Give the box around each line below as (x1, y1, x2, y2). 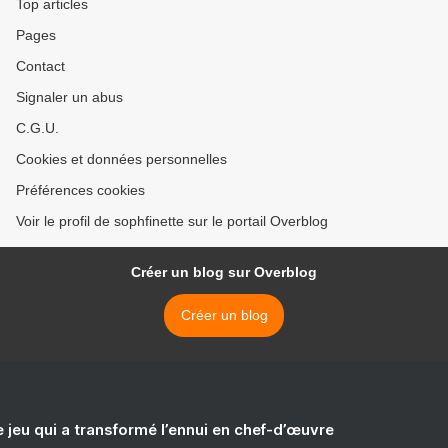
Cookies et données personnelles (16, 151, 227, 167)
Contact (16, 58, 65, 74)
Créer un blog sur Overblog (131, 264, 317, 280)
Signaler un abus (16, 89, 123, 105)
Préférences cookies (16, 182, 145, 198)
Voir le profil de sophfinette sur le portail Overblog (16, 213, 328, 229)
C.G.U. (16, 120, 59, 136)
